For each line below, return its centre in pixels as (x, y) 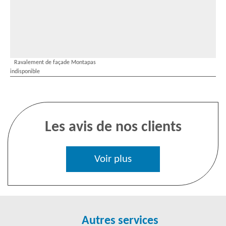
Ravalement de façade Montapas (55, 63)
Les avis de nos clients (113, 127)
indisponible (25, 72)
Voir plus (113, 159)
